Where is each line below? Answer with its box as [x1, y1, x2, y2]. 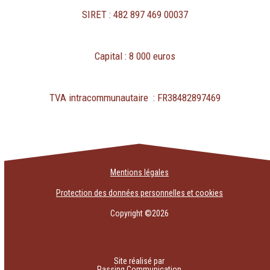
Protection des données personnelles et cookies [55, 188, 223, 198]
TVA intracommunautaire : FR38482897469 [49, 92, 221, 104]
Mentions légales [110, 168, 169, 178]
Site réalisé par [114, 256, 165, 266]
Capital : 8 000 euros [95, 50, 175, 63]
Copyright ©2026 [110, 209, 169, 219]
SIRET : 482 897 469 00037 [82, 8, 188, 21]
